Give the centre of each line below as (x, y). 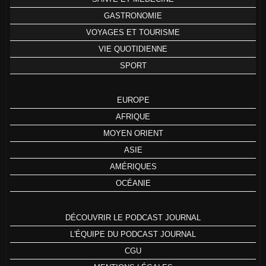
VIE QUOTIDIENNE (133, 49)
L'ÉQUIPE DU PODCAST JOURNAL (133, 234)
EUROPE (133, 100)
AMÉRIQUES (133, 166)
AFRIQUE (133, 116)
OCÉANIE (133, 183)
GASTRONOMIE (133, 15)
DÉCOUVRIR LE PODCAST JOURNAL (133, 217)
